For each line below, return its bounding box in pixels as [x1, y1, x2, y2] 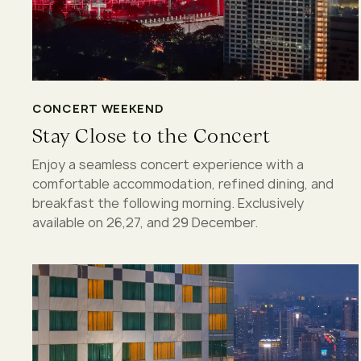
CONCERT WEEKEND [32, 100, 164, 116]
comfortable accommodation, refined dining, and [32, 174, 334, 193]
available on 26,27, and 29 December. [32, 213, 258, 231]
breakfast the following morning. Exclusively [32, 193, 304, 212]
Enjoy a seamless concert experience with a [32, 155, 304, 173]
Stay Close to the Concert [32, 122, 270, 149]
